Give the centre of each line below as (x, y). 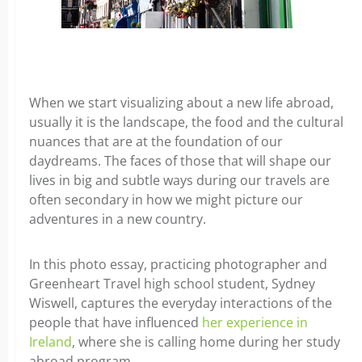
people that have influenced (116, 322)
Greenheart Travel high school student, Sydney (172, 283)
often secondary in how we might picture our (166, 199)
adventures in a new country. (118, 219)
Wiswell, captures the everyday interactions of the (181, 303)
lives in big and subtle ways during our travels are (179, 180)
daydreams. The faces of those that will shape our (180, 160)
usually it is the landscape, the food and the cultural (186, 122)
